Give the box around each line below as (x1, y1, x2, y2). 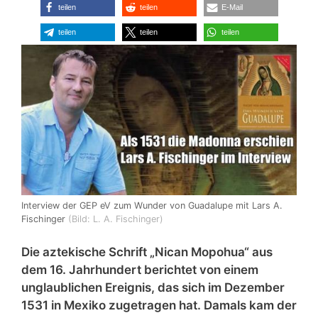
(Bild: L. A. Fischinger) (68, 213, 163, 224)
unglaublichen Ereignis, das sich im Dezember (21, 280, 285, 295)
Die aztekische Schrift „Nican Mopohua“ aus (21, 245, 273, 260)
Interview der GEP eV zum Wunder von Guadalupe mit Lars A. (21, 199, 283, 211)
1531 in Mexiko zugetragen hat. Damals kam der (21, 298, 297, 313)
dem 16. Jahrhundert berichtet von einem (21, 263, 258, 278)
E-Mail (221, 2, 243, 11)
